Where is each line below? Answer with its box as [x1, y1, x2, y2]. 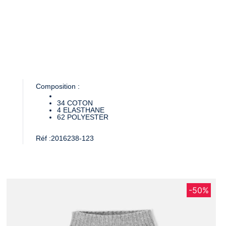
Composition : [35, 82, 80, 90]
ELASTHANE [63, 105, 104, 114]
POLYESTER [67, 112, 108, 121]
